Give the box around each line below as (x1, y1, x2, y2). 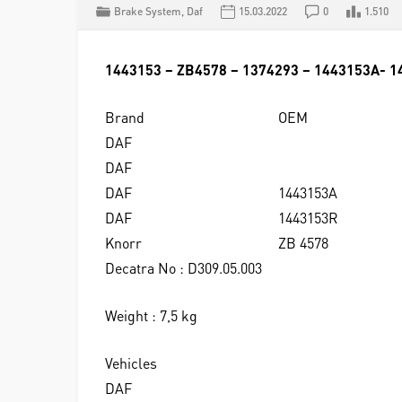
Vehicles (105, 354, 157, 373)
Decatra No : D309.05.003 (105, 258, 262, 278)
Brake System (114, 4, 181, 19)
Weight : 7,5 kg (105, 306, 197, 326)
